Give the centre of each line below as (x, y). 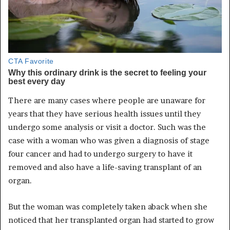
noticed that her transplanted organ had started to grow (111, 220)
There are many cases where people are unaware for (107, 100)
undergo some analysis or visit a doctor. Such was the (107, 127)
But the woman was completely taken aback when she (108, 206)
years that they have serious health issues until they (104, 113)
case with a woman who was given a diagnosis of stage (109, 140)
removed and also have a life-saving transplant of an (105, 167)
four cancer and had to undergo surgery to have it (100, 154)
